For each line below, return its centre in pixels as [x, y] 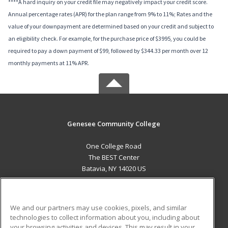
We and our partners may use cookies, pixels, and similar [98, 207]
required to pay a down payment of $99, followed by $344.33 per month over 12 [108, 51]
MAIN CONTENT [114, 190]
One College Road [114, 146]
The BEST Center [114, 158]
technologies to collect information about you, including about [105, 217]
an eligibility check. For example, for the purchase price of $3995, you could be [107, 39]
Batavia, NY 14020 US [114, 169]
